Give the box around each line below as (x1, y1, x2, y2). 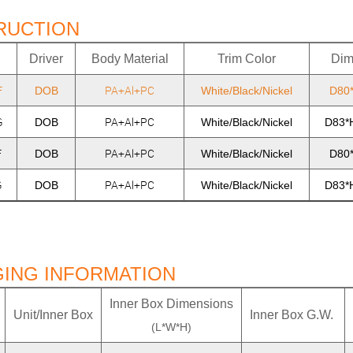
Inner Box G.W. (250, 308, 337, 321)
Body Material (91, 52, 169, 65)
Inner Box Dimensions (110, 297, 234, 310)
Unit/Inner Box (13, 308, 94, 321)
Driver (29, 52, 64, 65)
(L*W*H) (151, 321, 192, 333)
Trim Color (217, 52, 277, 65)
